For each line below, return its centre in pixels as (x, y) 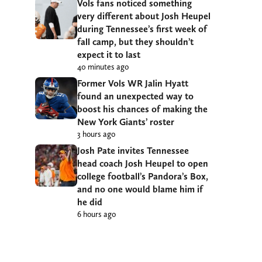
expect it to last (109, 54)
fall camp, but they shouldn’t (135, 42)
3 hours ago (96, 134)
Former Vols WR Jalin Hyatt (133, 83)
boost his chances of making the (142, 109)
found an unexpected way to (135, 96)
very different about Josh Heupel (144, 16)
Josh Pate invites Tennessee (133, 150)
